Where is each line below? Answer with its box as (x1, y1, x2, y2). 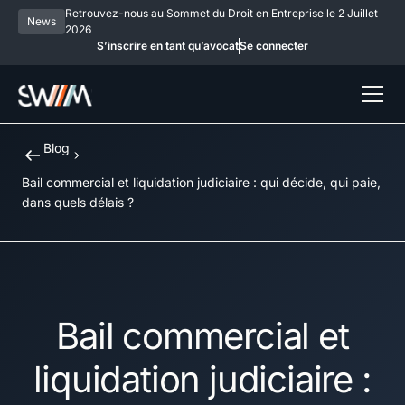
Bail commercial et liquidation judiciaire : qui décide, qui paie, (22, 174, 381, 190)
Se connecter (240, 38, 308, 52)
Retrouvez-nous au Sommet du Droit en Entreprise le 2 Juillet (65, 5, 379, 20)
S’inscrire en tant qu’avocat (97, 38, 239, 52)
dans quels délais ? (22, 193, 134, 210)
